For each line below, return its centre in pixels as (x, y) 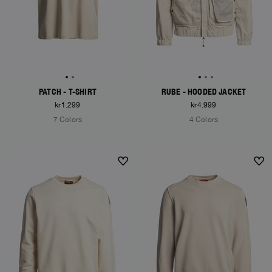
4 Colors (204, 120)
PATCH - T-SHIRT (68, 92)
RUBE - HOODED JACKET (204, 92)
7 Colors (68, 120)
